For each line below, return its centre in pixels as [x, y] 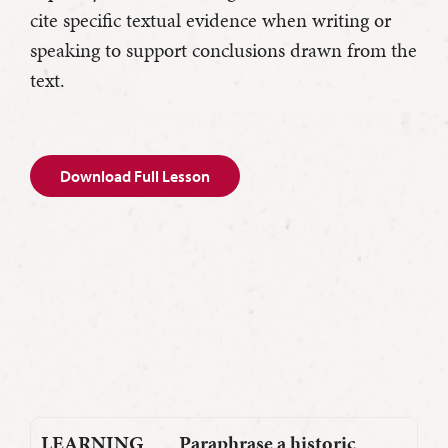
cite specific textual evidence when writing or [210, 20]
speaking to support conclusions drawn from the [223, 50]
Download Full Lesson [135, 176]
